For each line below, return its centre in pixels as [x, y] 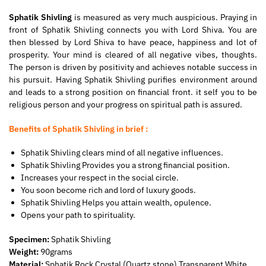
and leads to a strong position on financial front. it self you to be [133, 92]
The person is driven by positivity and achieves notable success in [133, 67]
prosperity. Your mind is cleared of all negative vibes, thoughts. [133, 55]
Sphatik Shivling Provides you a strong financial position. [125, 165]
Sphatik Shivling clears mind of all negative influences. [122, 153]
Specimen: [29, 239]
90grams [56, 251]
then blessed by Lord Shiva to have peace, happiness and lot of [133, 42]
